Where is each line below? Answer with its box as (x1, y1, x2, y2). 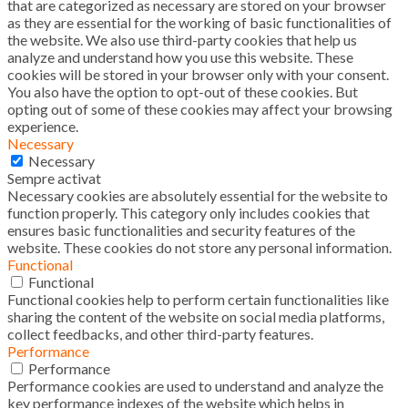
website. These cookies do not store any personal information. (7, 238, 392, 256)
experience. (7, 117, 78, 135)
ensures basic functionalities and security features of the (7, 220, 355, 239)
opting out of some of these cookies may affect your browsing (7, 99, 393, 117)
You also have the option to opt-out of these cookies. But (7, 82, 358, 100)
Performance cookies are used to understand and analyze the (7, 376, 383, 394)
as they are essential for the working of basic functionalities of (7, 13, 392, 31)
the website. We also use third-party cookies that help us (7, 30, 357, 48)
